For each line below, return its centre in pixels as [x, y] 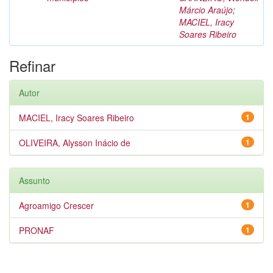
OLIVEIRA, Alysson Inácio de [75, 143]
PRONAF [37, 230]
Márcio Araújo [206, 10]
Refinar [32, 66]
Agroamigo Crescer [56, 205]
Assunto [34, 180]
